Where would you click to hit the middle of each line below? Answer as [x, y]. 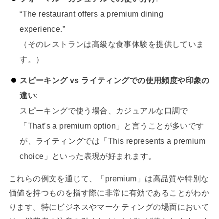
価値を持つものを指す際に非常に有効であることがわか [109, 193]
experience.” [43, 29]
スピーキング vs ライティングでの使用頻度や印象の [115, 80]
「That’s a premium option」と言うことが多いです [112, 125]
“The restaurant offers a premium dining [92, 14]
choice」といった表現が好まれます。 [88, 156]
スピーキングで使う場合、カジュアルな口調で [104, 110]
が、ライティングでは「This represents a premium [112, 141]
